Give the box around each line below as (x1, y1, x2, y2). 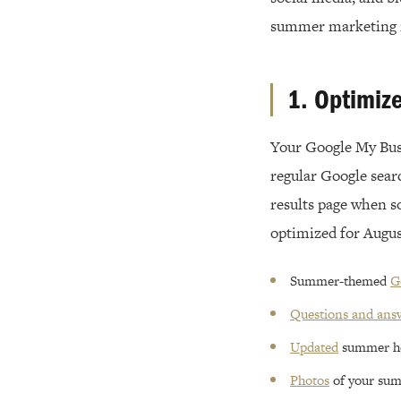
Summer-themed (290, 271, 390, 291)
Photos (290, 371, 329, 390)
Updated (290, 337, 338, 357)
